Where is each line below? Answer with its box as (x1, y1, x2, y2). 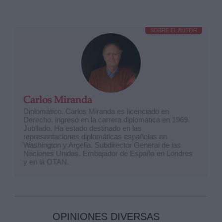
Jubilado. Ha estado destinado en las (23, 124, 142, 132)
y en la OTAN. (23, 158, 69, 166)
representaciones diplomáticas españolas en (23, 132, 167, 141)
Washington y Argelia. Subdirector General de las (23, 141, 181, 149)
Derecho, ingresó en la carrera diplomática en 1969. (23, 115, 190, 124)
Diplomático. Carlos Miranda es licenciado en (23, 107, 169, 115)
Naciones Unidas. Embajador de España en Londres (23, 149, 193, 158)
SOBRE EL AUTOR (150, 27, 197, 33)
